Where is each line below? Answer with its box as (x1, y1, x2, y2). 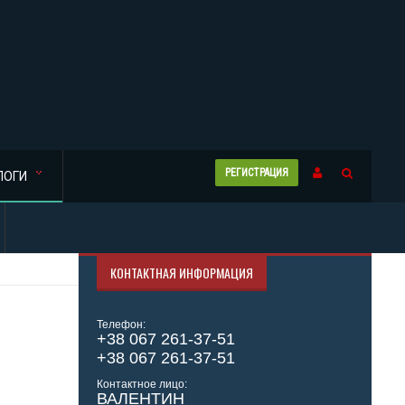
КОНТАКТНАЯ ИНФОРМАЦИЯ (109, 263, 253, 282)
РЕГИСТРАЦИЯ (225, 166, 288, 179)
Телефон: (96, 318, 146, 331)
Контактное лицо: (96, 378, 187, 391)
